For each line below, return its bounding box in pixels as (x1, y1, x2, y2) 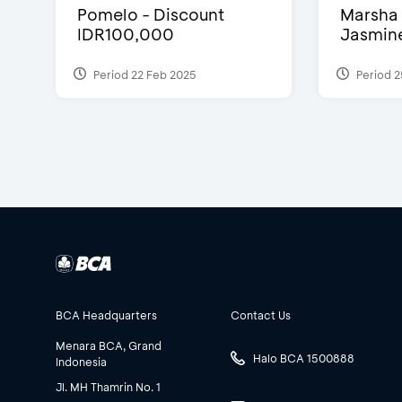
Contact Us (231, 308, 291, 323)
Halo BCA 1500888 (253, 351, 354, 365)
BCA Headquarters (56, 308, 157, 323)
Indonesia (56, 354, 107, 370)
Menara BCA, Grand (56, 338, 162, 354)
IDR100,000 (77, 23, 174, 46)
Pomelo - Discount (77, 4, 224, 26)
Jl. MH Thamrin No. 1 (56, 380, 161, 395)
